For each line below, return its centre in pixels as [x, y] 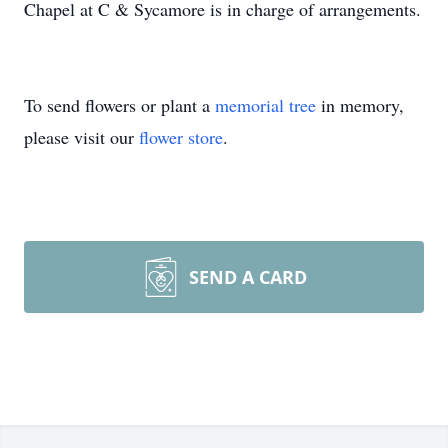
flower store [181, 137]
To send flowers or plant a [119, 105]
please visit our [81, 137]
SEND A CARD [248, 277]
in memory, [360, 105]
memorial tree [265, 105]
